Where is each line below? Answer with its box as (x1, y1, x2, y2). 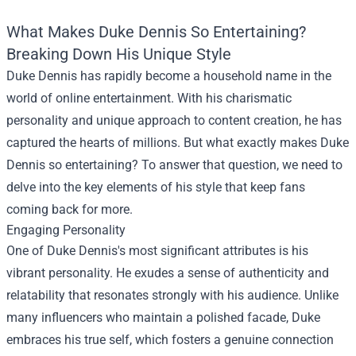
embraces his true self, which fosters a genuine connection (6, 331, 334, 347)
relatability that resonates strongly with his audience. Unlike (6, 287, 339, 303)
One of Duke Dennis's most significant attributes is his (6, 242, 308, 258)
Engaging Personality (6, 222, 126, 238)
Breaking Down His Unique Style (6, 44, 231, 64)
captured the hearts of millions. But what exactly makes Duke (6, 134, 349, 150)
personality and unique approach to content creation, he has (6, 112, 342, 128)
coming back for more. (6, 201, 133, 217)
